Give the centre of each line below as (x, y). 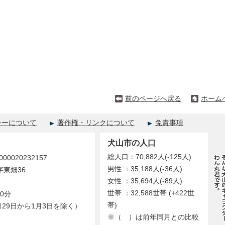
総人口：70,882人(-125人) (149, 157)
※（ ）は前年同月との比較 (153, 217)
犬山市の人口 (132, 143)
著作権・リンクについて (96, 123)
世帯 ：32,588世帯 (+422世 (151, 193)
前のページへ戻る (153, 99)
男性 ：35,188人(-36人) (145, 169)
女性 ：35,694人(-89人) (145, 181)
